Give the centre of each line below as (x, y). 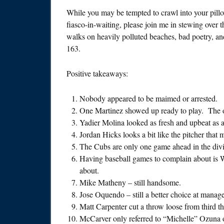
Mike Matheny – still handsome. (130, 182)
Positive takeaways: (97, 73)
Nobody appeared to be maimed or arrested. (148, 98)
